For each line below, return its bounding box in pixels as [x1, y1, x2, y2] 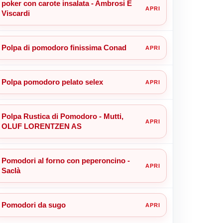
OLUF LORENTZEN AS [1, 121, 82, 130]
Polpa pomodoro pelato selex [1, 77, 103, 86]
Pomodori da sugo [1, 200, 66, 209]
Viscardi [1, 8, 30, 17]
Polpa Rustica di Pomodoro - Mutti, [1, 111, 123, 120]
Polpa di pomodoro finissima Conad [1, 43, 126, 52]
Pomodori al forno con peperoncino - [1, 156, 130, 165]
